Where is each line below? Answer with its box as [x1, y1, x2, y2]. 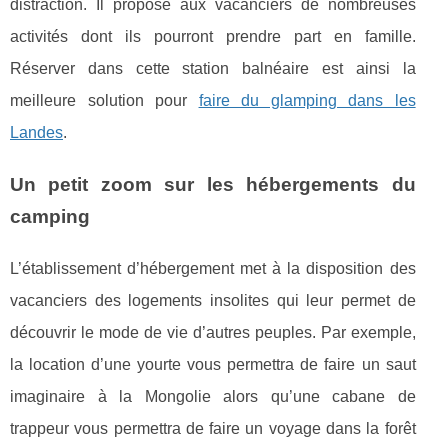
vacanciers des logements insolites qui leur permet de [10, 291, 416, 309]
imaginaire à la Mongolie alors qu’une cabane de [10, 387, 416, 405]
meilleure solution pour [10, 91, 199, 109]
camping [10, 205, 90, 227]
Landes [10, 123, 63, 141]
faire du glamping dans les [198, 91, 416, 109]
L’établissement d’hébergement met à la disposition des [10, 259, 416, 277]
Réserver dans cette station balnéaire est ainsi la [10, 59, 416, 77]
